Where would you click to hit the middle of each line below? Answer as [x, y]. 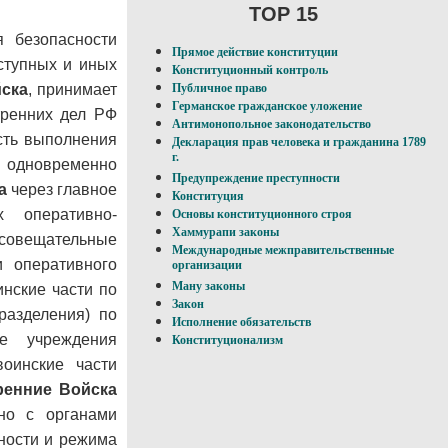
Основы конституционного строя [262, 214]
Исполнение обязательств [241, 322]
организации [207, 267]
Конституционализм [227, 340]
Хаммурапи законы [225, 232]
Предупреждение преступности [256, 178]
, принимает [72, 89]
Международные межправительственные [283, 250]
